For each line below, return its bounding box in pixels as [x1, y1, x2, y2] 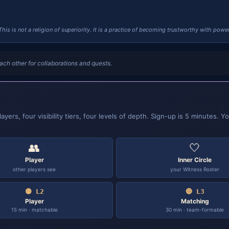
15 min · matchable [11, 207, 58, 213]
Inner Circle [178, 156, 212, 164]
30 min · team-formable [166, 207, 224, 213]
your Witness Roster [170, 166, 219, 172]
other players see [13, 166, 56, 172]
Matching [180, 197, 209, 205]
